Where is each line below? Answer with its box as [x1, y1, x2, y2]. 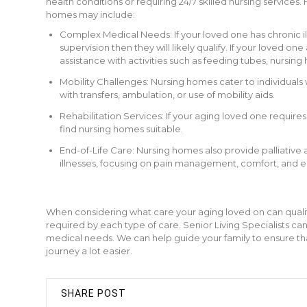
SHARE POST [61, 288, 126, 299]
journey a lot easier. [46, 245, 132, 256]
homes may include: [46, 9, 135, 20]
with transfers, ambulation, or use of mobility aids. [60, 89, 275, 100]
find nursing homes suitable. [60, 123, 183, 134]
